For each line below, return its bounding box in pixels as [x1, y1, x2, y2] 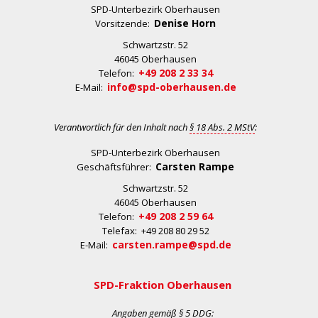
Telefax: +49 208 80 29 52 [102, 224, 209, 237]
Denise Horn [154, 16, 216, 30]
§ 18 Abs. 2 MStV [190, 121, 255, 133]
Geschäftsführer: [77, 160, 155, 173]
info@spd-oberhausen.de [106, 80, 236, 94]
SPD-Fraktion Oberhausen [94, 278, 231, 292]
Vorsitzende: [95, 17, 154, 30]
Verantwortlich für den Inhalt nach [54, 121, 190, 133]
